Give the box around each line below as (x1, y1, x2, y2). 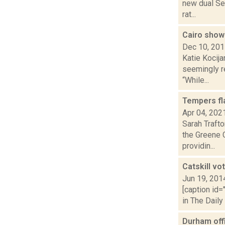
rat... (182, 9, 196, 19)
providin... (182, 141, 215, 151)
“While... (182, 75, 209, 85)
